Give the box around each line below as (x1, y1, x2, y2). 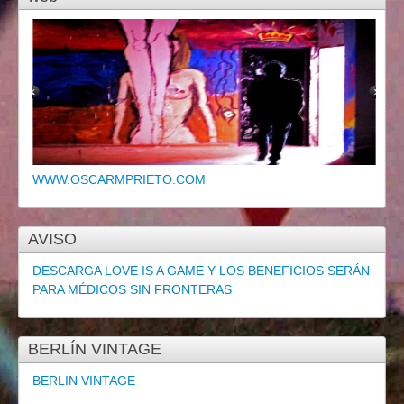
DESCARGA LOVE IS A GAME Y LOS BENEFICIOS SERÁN (32, 262, 370, 278)
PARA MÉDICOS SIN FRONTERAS (32, 281, 232, 297)
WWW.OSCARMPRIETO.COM (32, 171, 206, 187)
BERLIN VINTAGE (32, 372, 135, 388)
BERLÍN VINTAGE (28, 339, 161, 358)
